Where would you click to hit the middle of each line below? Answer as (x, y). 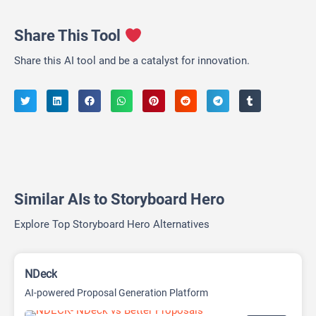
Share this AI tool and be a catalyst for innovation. (132, 61)
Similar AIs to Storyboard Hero (119, 199)
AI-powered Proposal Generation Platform (116, 292)
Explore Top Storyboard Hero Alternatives (112, 224)
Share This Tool (69, 36)
